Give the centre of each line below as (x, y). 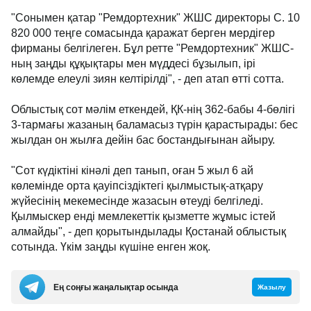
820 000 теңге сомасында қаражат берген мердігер (143, 33)
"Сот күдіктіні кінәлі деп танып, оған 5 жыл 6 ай (132, 170)
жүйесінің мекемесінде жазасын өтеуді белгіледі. (137, 201)
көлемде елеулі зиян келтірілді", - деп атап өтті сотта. (148, 79)
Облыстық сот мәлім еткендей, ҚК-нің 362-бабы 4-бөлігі (153, 109)
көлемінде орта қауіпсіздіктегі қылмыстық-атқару (137, 186)
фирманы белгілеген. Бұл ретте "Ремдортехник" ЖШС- (152, 48)
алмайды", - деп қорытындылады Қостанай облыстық (149, 232)
